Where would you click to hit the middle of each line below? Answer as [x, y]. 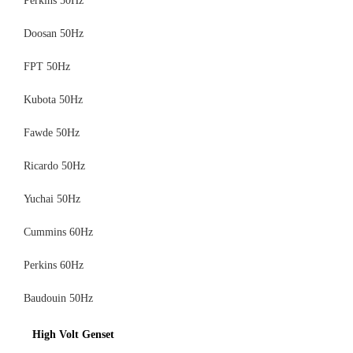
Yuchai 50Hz [52, 199]
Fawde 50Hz [52, 133]
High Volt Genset [73, 335]
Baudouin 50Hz [58, 299]
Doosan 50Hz [54, 34]
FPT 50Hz [47, 67]
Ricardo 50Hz [54, 166]
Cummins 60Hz [58, 232]
